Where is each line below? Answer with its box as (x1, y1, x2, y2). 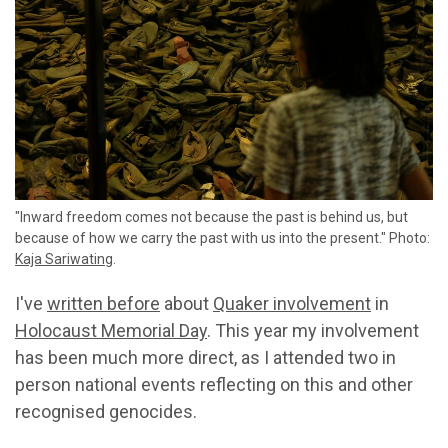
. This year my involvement (207, 319, 419, 341)
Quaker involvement (213, 292, 371, 314)
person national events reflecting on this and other (15, 373, 413, 395)
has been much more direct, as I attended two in (15, 346, 396, 368)
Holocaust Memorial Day (15, 319, 207, 341)
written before (47, 292, 160, 314)
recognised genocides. (15, 400, 197, 422)
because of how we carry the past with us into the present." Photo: (15, 229, 430, 246)
